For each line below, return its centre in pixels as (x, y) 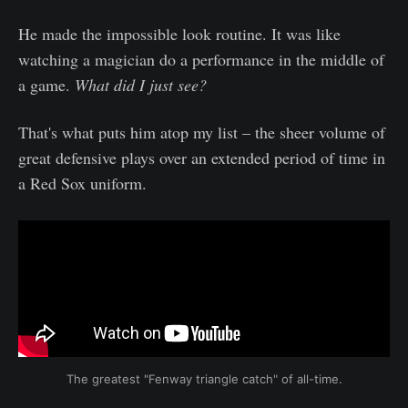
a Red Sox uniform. (82, 183)
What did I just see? (141, 84)
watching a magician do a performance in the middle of (201, 59)
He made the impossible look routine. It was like (179, 33)
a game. (46, 84)
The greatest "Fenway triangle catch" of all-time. (204, 378)
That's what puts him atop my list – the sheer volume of (202, 132)
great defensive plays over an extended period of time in (202, 157)
